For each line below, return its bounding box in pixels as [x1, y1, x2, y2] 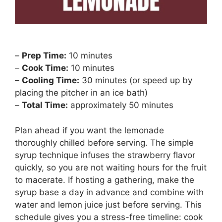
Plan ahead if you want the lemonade [15, 125, 164, 135]
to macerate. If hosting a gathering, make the [15, 174, 194, 185]
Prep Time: [22, 51, 66, 61]
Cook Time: [22, 63, 68, 73]
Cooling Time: [22, 75, 79, 86]
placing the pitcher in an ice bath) [15, 88, 148, 98]
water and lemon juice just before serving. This [15, 199, 202, 210]
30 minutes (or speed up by [79, 75, 192, 86]
